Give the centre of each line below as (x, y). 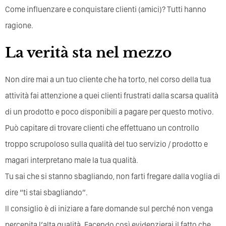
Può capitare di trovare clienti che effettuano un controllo (102, 128)
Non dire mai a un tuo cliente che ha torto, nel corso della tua (108, 80)
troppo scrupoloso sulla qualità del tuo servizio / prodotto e (106, 144)
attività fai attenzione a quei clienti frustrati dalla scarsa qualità (112, 96)
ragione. (19, 26)
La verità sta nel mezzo (88, 53)
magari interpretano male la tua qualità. (72, 160)
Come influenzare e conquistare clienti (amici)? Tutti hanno (106, 10)
